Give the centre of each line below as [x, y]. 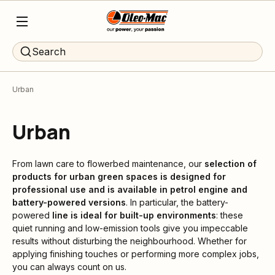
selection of [230, 164]
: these [230, 215]
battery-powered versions [69, 202]
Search [49, 52]
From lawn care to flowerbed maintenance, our [108, 164]
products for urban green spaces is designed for [119, 176]
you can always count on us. [69, 267]
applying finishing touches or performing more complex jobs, [136, 254]
